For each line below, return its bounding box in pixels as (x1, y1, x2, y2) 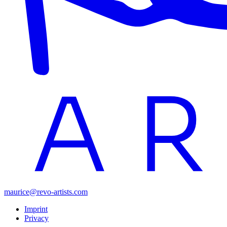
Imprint (24, 204, 48, 213)
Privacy (24, 213, 49, 222)
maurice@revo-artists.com (4, 187, 88, 196)
